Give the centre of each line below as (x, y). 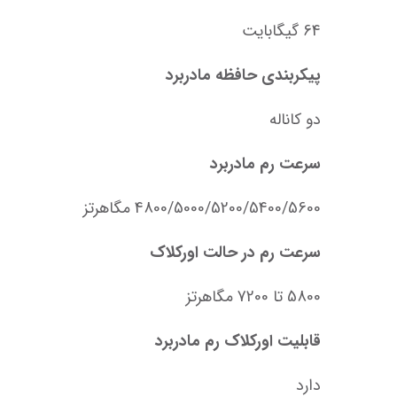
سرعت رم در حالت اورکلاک (235, 253)
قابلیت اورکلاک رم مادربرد (238, 342)
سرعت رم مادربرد (265, 164)
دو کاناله (295, 120)
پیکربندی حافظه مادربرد (243, 76)
